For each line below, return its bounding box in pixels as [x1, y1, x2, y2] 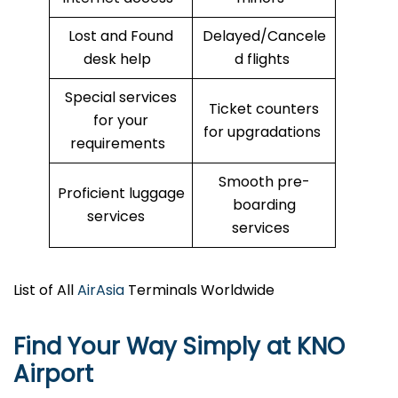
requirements [69, 133, 172, 155]
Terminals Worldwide [124, 280, 275, 301]
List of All [13, 280, 77, 301]
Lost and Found [68, 26, 173, 47]
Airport [13, 358, 93, 391]
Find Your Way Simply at [13, 330, 297, 363]
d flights [235, 49, 293, 70]
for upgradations [203, 122, 324, 143]
